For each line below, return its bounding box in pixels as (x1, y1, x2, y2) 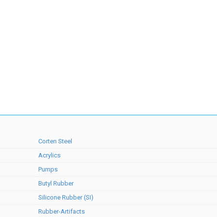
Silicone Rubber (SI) (38, 194, 93, 201)
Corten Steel (38, 138, 72, 145)
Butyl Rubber (38, 180, 74, 187)
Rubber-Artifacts (38, 208, 85, 215)
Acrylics (38, 152, 61, 159)
